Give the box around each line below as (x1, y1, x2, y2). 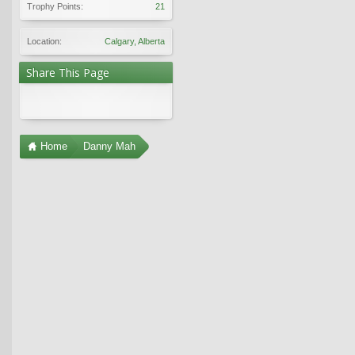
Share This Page (26, 64, 109, 80)
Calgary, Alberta (105, 36, 165, 46)
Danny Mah (83, 139, 136, 152)
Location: (27, 36, 62, 46)
